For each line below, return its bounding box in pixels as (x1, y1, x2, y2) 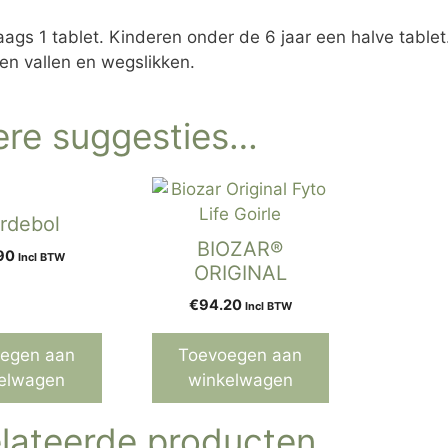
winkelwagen (187, 369, 293, 390)
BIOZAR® (197, 236, 284, 261)
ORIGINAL (193, 260, 287, 285)
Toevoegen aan (178, 344, 303, 365)
